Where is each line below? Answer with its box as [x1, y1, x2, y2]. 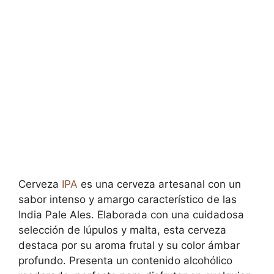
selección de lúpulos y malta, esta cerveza [18, 224, 226, 237]
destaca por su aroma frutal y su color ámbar [18, 239, 240, 252]
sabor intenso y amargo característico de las [18, 193, 237, 206]
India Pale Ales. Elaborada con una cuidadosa [18, 209, 244, 221]
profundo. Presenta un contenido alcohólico [18, 254, 232, 267]
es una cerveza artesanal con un [78, 178, 241, 191]
